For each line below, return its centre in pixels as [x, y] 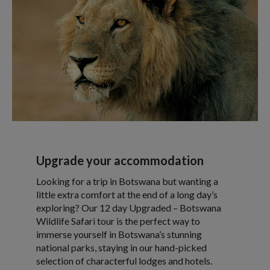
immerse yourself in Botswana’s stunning [119, 234]
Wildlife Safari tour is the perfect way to [118, 221]
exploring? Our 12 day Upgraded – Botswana [129, 207]
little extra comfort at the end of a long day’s [127, 194]
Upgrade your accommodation [120, 160]
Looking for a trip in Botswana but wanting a [127, 181]
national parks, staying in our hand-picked [121, 247]
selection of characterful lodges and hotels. [124, 260]
